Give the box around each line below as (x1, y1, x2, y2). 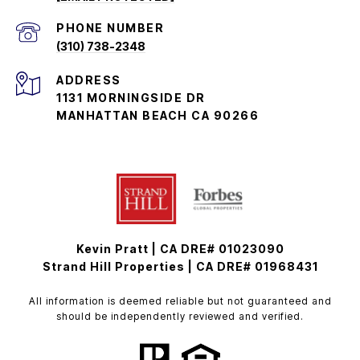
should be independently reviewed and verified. (56, 310, 304, 323)
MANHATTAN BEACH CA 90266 (56, 108, 259, 123)
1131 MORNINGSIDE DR (56, 91, 206, 105)
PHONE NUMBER (56, 21, 164, 35)
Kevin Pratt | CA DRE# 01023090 (76, 242, 284, 256)
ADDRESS (56, 73, 121, 88)
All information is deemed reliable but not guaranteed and (28, 295, 332, 308)
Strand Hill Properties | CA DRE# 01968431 (42, 260, 318, 274)
